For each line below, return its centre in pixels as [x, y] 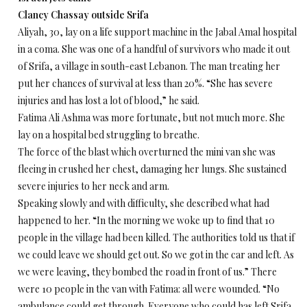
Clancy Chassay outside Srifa [83, 15]
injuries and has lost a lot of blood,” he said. [109, 100]
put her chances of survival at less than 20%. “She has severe [145, 83]
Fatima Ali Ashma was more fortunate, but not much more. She [151, 118]
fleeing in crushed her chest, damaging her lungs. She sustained [152, 169]
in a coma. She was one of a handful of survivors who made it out [154, 49]
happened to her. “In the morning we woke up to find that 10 [146, 220]
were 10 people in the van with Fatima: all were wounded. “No [149, 289]
